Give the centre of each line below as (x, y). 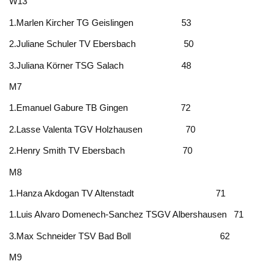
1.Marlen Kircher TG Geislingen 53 (100, 22)
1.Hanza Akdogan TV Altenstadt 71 (118, 193)
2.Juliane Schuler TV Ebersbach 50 (102, 44)
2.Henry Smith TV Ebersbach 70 (101, 151)
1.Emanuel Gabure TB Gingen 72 (100, 108)
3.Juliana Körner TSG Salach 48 (100, 65)
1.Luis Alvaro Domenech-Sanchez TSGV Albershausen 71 (127, 215)
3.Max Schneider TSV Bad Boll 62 (120, 236)
